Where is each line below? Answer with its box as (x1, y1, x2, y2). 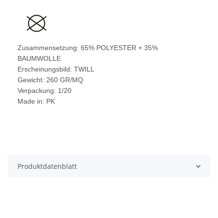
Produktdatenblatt (18, 162, 77, 171)
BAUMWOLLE (18, 54, 61, 63)
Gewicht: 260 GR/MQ (18, 76, 83, 84)
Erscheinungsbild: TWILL (18, 65, 94, 73)
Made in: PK (18, 97, 55, 106)
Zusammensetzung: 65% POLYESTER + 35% (18, 44, 158, 52)
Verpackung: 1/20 (18, 87, 72, 95)
